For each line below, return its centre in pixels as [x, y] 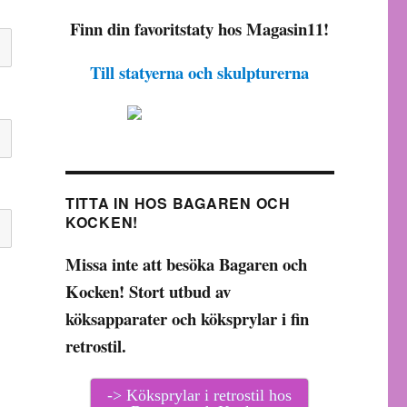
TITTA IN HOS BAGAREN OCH [178, 203]
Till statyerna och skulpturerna [200, 72]
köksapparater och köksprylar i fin [187, 318]
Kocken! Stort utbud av [148, 291]
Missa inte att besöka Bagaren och [186, 264]
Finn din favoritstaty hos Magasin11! [200, 29]
